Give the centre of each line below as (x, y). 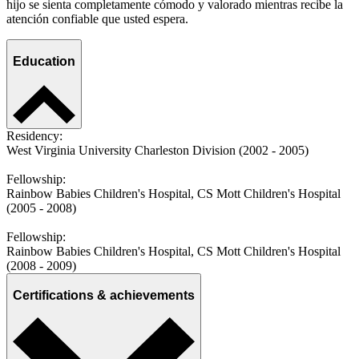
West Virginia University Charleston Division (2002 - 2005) (157, 151)
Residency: (34, 136)
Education (44, 61)
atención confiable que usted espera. (97, 19)
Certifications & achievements (104, 296)
